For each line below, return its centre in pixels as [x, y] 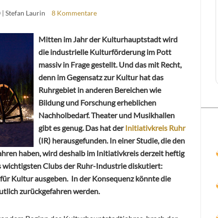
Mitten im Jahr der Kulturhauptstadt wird [108, 39]
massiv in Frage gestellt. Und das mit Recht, [110, 64]
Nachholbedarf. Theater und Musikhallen [107, 115]
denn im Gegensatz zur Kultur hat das [101, 77]
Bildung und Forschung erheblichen [97, 102]
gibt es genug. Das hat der [82, 127]
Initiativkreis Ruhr [155, 127]
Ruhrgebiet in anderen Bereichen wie [100, 90]
